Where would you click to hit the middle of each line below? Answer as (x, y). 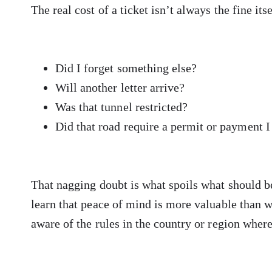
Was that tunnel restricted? (122, 107)
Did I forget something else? (126, 68)
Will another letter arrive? (120, 88)
